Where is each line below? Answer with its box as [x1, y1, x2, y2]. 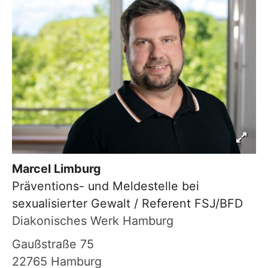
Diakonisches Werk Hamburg [12, 214, 173, 229]
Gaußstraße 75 [12, 237, 94, 252]
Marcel [12, 162, 51, 176]
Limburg [51, 162, 101, 176]
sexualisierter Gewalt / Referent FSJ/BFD [12, 196, 243, 211]
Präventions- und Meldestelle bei [12, 179, 199, 194]
